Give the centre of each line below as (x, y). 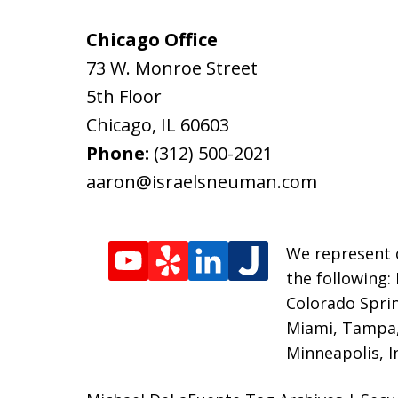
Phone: (120, 153)
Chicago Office (152, 39)
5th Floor (124, 96)
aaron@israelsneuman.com (202, 181)
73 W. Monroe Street (172, 68)
